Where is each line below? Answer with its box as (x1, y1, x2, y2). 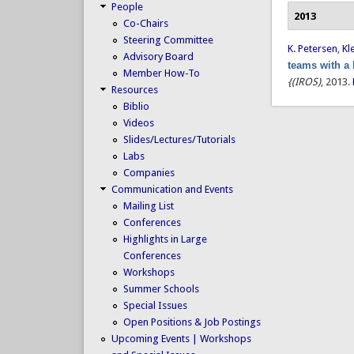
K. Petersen (288, 43, 338, 55)
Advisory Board (122, 50, 194, 62)
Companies (122, 166, 175, 179)
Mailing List (122, 199, 174, 212)
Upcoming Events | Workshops (111, 332, 251, 345)
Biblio (122, 100, 149, 112)
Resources (111, 83, 158, 96)
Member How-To (122, 66, 200, 79)
